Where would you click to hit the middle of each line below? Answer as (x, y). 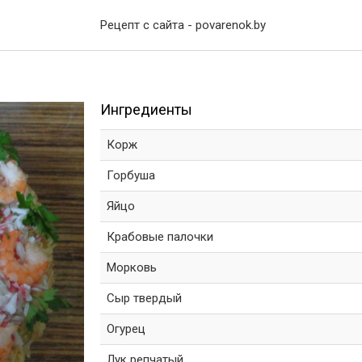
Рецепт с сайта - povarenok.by (183, 25)
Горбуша (132, 175)
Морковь (133, 267)
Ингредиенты (146, 109)
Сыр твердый (145, 298)
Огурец (127, 329)
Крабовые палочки (161, 237)
